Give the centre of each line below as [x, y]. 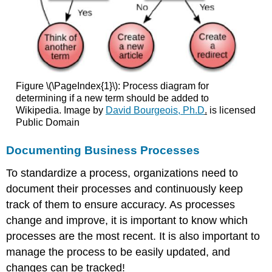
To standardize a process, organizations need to [122, 173]
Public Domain [47, 123]
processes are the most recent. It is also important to [133, 236]
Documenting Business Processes [103, 151]
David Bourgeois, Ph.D [155, 110]
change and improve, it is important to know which [127, 221]
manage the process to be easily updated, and [118, 252]
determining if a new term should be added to [112, 98]
